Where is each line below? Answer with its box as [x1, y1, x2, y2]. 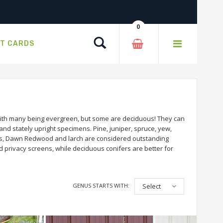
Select [142, 182, 161, 191]
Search [106, 39, 123, 46]
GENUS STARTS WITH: [73, 182, 129, 189]
